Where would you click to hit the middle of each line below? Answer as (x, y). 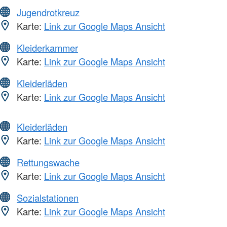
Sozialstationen (48, 198)
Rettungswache (48, 162)
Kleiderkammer (47, 48)
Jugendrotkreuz (48, 12)
